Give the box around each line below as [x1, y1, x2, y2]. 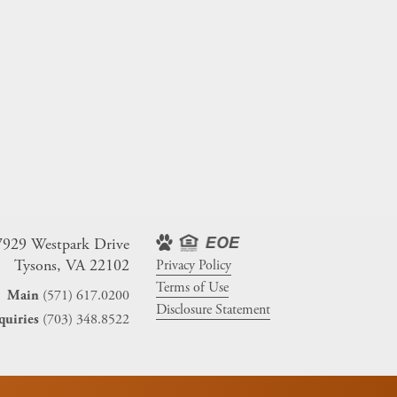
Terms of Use [156, 278, 229, 298]
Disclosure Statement [156, 300, 270, 320]
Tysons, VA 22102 [14, 255, 129, 276]
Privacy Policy [156, 256, 231, 276]
